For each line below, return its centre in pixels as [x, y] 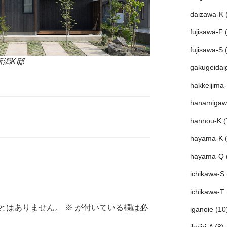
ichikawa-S [207, 174]
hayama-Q [207, 156]
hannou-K [205, 120]
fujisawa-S [206, 49]
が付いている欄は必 [110, 208]
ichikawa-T [207, 191]
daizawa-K [206, 14]
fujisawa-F [206, 32]
